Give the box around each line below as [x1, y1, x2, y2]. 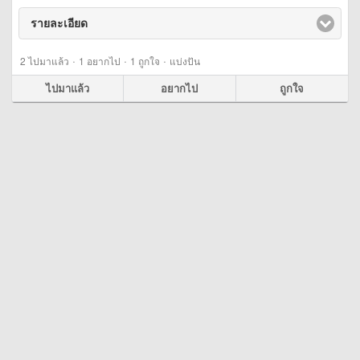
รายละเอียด [31, 17, 88, 31]
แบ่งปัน [170, 53, 200, 67]
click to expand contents [88, 17, 224, 31]
